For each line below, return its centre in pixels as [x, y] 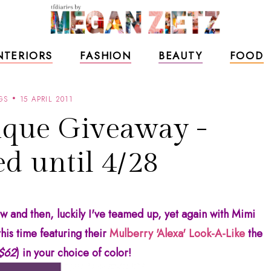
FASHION [106, 56]
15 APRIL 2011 [46, 99]
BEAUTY [180, 56]
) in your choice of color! [73, 253]
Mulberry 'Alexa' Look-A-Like [177, 233]
